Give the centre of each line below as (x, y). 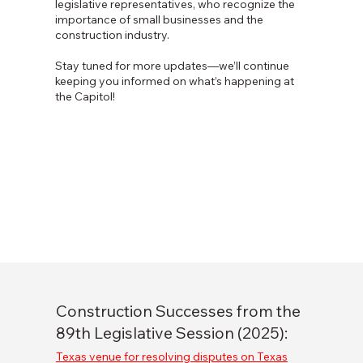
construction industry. (113, 35)
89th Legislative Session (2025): (171, 333)
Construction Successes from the (178, 311)
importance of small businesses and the (160, 20)
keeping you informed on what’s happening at (175, 81)
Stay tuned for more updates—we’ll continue (173, 66)
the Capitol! (85, 97)
